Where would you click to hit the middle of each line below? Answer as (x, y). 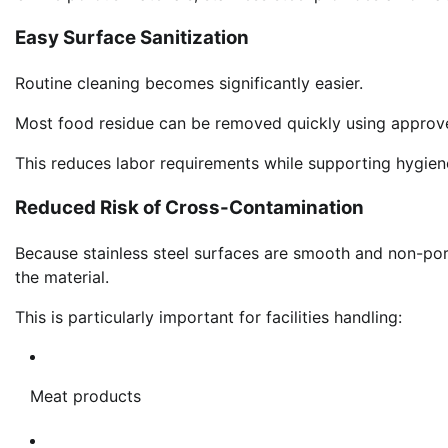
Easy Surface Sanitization (132, 38)
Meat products (85, 395)
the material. (62, 276)
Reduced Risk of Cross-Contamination (189, 207)
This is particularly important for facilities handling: (208, 316)
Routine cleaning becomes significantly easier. (189, 83)
